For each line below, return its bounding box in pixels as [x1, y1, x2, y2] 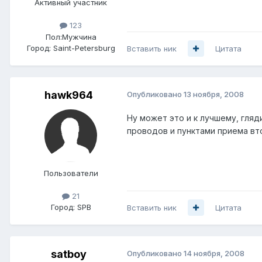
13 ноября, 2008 [184, 89, 244, 99]
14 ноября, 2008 [184, 248, 244, 258]
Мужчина [61, 32, 96, 42]
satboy [50, 247, 87, 260]
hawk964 [44, 88, 93, 101]
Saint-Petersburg [53, 43, 115, 53]
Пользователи [43, 168, 98, 178]
